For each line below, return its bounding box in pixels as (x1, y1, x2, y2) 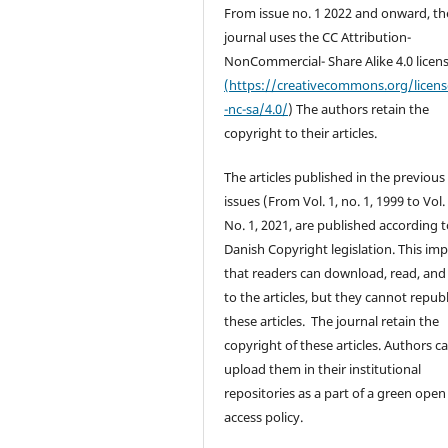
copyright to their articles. (224, 123, 378, 142)
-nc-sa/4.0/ (224, 99, 289, 118)
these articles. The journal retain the (224, 311, 440, 330)
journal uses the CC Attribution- (224, 27, 412, 46)
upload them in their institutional (224, 359, 422, 378)
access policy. (224, 407, 304, 426)
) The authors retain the (288, 99, 430, 118)
